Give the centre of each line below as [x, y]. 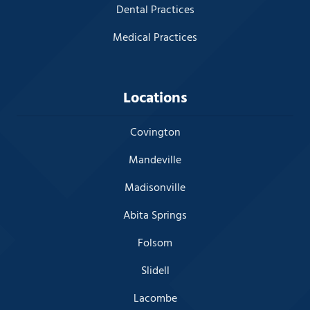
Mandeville [155, 160]
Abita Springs [155, 216]
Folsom [155, 243]
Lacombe [155, 299]
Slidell [155, 271]
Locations [155, 98]
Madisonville [155, 188]
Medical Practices [155, 38]
